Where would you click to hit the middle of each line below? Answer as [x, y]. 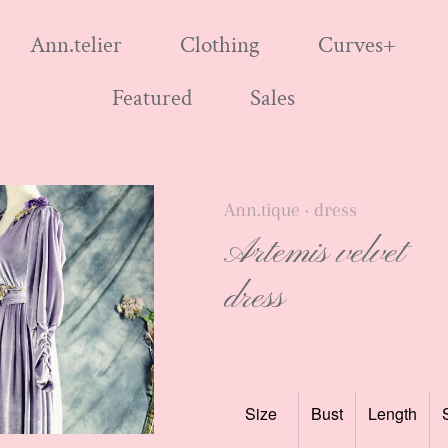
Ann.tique [261, 210]
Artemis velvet [315, 253]
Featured [152, 98]
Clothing [220, 46]
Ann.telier [76, 46]
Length [392, 413]
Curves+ [357, 46]
